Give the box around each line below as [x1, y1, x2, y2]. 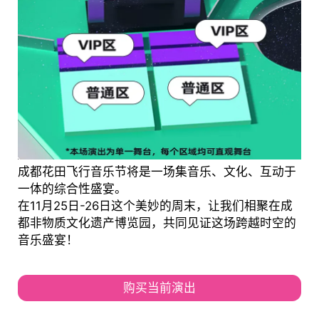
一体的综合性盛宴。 [17, 182, 127, 197]
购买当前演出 [123, 280, 196, 295]
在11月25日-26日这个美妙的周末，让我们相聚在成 [17, 199, 293, 214]
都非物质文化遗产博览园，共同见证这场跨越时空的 [17, 216, 296, 231]
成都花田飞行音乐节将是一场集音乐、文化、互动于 [17, 164, 296, 179]
